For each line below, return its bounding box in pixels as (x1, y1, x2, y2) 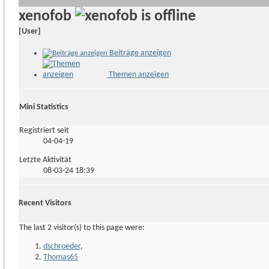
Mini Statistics (19, 102, 68, 112)
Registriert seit (19, 126, 69, 136)
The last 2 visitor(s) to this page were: (19, 223, 145, 232)
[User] (19, 27, 41, 37)
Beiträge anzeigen (107, 48, 171, 58)
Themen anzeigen (107, 70, 169, 79)
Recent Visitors (19, 198, 71, 208)
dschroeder (43, 241, 80, 251)
